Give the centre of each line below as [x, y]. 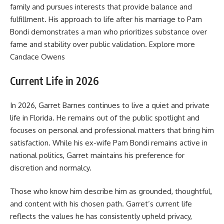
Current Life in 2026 [54, 81]
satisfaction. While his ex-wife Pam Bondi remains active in [109, 142]
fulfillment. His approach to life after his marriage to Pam [106, 19]
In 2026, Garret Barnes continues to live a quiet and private [110, 105]
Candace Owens [37, 56]
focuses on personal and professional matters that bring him [112, 130]
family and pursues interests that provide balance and [101, 6]
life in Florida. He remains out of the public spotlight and [105, 117]
